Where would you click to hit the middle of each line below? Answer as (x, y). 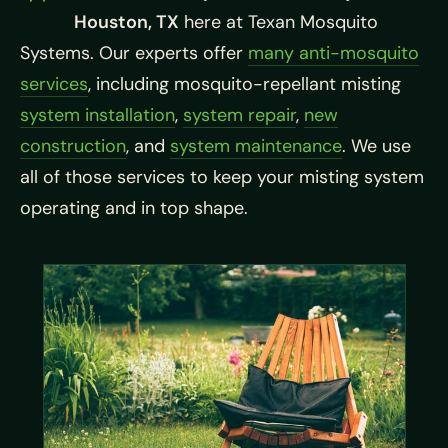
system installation (97, 114)
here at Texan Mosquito (278, 21)
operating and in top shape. (134, 207)
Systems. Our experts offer (134, 52)
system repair (239, 114)
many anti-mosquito (333, 52)
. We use (376, 145)
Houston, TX (126, 21)
